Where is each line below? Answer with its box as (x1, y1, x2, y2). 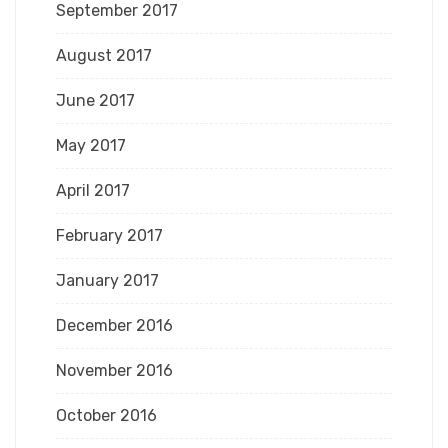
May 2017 (56, 136, 126, 155)
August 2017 (56, 46, 152, 65)
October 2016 (56, 406, 157, 425)
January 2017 (56, 271, 159, 290)
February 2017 (56, 226, 163, 245)
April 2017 (56, 181, 130, 200)
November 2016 (56, 361, 173, 380)
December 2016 (56, 316, 173, 335)
